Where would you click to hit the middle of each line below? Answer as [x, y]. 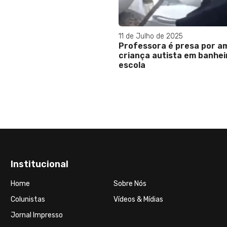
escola [132, 65]
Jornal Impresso [36, 215]
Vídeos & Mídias [138, 199]
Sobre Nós [130, 184]
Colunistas [28, 199]
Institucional [39, 164]
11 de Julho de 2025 [151, 36]
